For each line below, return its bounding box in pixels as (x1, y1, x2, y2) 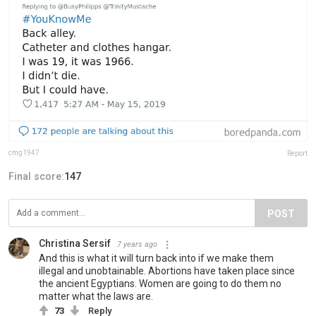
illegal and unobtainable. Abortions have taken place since (39, 265, 295, 276)
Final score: (8, 170, 64, 182)
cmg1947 (8, 148, 39, 157)
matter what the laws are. (39, 290, 153, 302)
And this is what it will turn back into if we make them (39, 252, 274, 264)
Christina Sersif (39, 237, 111, 249)
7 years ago (117, 239, 157, 249)
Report (287, 149, 308, 157)
